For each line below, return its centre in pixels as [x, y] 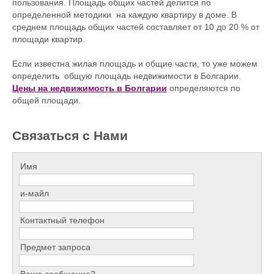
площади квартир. [49, 39]
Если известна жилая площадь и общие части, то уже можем [135, 64]
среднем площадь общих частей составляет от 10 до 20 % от [136, 27]
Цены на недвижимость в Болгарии [90, 88]
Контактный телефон [62, 220]
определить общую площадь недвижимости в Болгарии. [127, 76]
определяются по [204, 88]
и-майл [35, 194]
